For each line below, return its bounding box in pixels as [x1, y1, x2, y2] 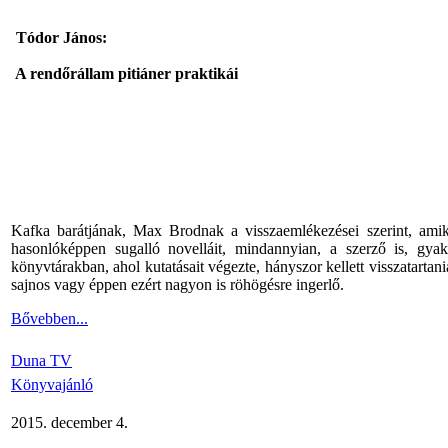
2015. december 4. [11, 414, 128, 431]
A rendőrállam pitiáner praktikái [11, 65, 238, 82]
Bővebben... [11, 310, 88, 327]
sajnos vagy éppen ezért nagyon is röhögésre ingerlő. [11, 276, 344, 293]
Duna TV [11, 352, 72, 369]
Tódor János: [16, 29, 107, 46]
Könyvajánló [11, 376, 93, 393]
